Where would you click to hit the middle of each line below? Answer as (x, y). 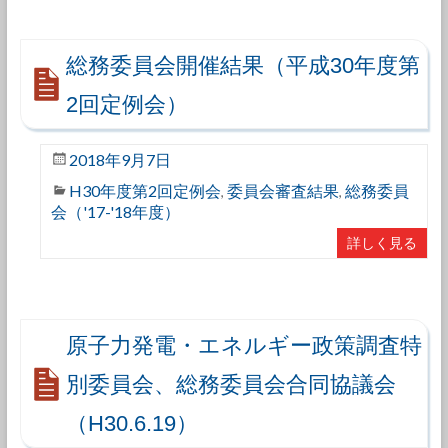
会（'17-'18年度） (115, 211)
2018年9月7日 (119, 159)
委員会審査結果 (282, 190)
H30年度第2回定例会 (144, 190)
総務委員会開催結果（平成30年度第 (242, 65)
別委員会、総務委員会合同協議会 (230, 384)
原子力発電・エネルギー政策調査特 (243, 345)
